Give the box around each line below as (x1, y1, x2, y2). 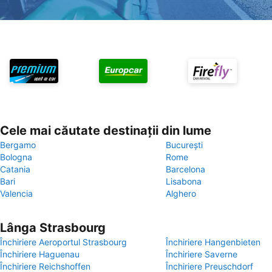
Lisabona (166, 176, 202, 186)
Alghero (166, 188, 196, 199)
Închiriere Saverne (166, 249, 237, 259)
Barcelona (166, 164, 205, 174)
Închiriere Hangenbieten (166, 237, 260, 247)
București (166, 140, 203, 150)
